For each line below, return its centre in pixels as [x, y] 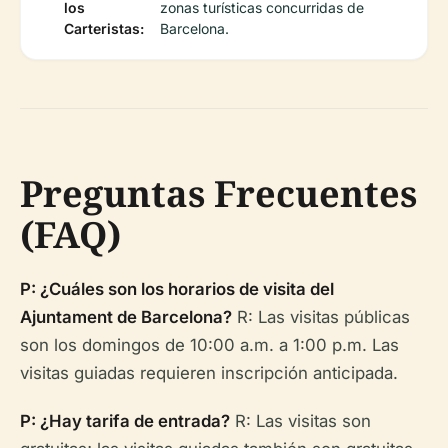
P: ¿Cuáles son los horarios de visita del [177, 288]
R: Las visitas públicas [321, 316]
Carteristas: [104, 28]
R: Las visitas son [300, 420]
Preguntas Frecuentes [218, 193]
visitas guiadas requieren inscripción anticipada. [209, 372]
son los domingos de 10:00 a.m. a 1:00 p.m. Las [209, 344]
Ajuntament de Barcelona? [126, 316]
